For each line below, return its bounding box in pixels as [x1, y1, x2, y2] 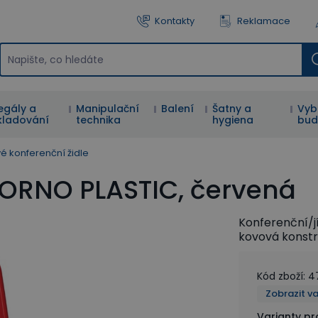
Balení [161, 102, 194, 116]
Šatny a [212, 102, 252, 116]
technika [76, 113, 121, 127]
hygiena [212, 113, 254, 127]
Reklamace [237, 14, 290, 28]
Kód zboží [257, 269, 303, 283]
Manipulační [76, 102, 140, 116]
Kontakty [155, 14, 194, 28]
